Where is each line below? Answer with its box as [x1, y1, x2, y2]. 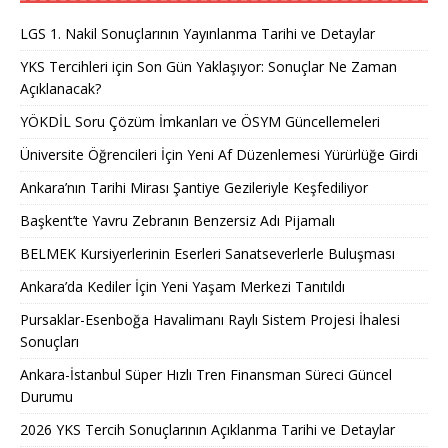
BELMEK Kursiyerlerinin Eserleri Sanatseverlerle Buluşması [20, 243, 395, 263]
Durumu [20, 386, 73, 406]
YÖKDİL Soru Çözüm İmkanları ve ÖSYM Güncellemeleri [20, 111, 380, 131]
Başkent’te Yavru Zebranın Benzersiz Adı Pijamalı [20, 210, 335, 230]
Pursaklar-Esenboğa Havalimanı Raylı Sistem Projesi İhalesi [20, 309, 400, 329]
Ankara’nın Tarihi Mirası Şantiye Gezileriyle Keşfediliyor [20, 177, 368, 197]
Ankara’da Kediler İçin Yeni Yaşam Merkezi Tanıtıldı [20, 276, 345, 296]
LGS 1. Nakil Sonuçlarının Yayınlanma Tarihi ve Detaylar [20, 23, 375, 43]
